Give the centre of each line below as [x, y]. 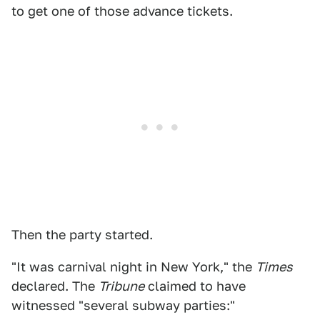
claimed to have [195, 286]
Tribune [121, 286]
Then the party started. [82, 235]
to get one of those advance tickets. [122, 11]
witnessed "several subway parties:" [123, 306]
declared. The [55, 286]
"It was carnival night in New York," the [134, 267]
